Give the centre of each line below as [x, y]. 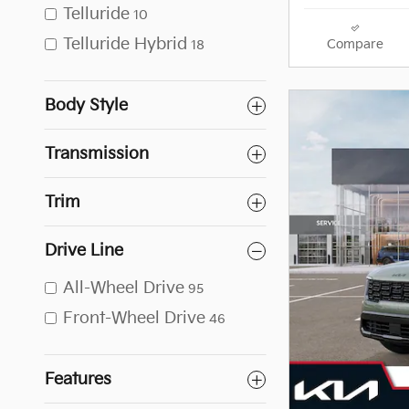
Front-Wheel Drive [134, 318]
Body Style [86, 105]
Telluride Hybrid [125, 44]
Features [78, 379]
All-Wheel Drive [124, 288]
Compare [355, 45]
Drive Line [84, 251]
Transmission [97, 154]
